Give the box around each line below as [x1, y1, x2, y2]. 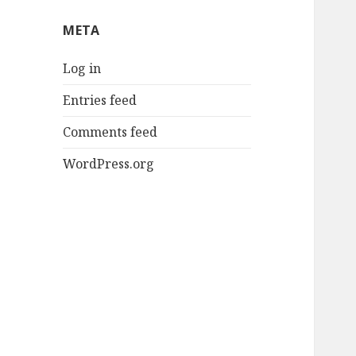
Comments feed [63, 123, 158, 141]
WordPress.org [63, 155, 155, 173]
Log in [63, 60, 102, 78]
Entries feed [63, 91, 137, 110]
